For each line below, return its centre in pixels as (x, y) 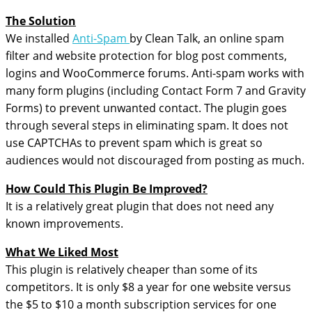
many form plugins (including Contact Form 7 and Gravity (156, 91)
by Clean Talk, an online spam (207, 38)
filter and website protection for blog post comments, (146, 56)
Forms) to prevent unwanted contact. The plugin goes (146, 108)
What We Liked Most (62, 252)
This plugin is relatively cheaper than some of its (132, 270)
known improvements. (64, 224)
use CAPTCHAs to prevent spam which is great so (134, 143)
